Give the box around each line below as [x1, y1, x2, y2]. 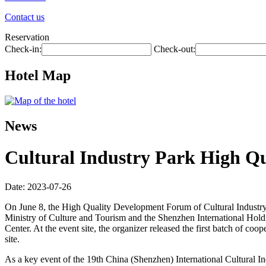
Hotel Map [5, 67, 71, 83]
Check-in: [5, 44, 42, 54]
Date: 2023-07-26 [5, 181, 71, 192]
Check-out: [154, 44, 195, 54]
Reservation [5, 32, 49, 42]
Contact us [5, 12, 45, 22]
